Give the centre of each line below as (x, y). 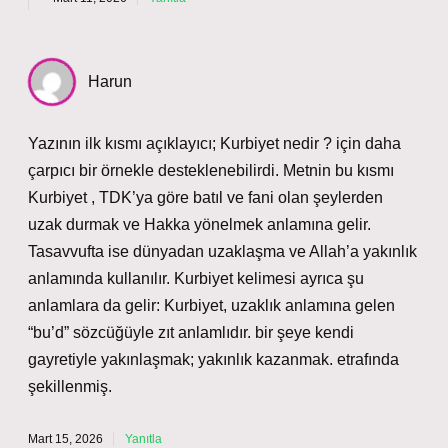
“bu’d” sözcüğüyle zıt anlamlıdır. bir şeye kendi (191, 332)
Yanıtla (143, 439)
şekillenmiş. (70, 386)
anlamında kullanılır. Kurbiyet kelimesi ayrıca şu (196, 278)
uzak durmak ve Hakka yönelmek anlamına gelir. (199, 224)
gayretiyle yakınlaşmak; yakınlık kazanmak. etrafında (213, 359)
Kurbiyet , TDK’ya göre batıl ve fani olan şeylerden (205, 197)
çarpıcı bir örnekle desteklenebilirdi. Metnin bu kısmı (211, 170)
